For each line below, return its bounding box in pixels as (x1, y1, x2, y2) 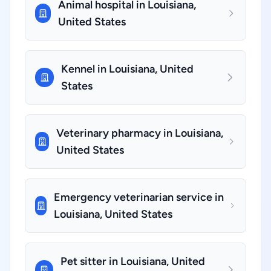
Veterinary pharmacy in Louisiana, (56, 126, 224, 140)
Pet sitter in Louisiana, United (60, 255, 205, 268)
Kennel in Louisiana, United (61, 62, 194, 76)
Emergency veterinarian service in (54, 191, 224, 204)
